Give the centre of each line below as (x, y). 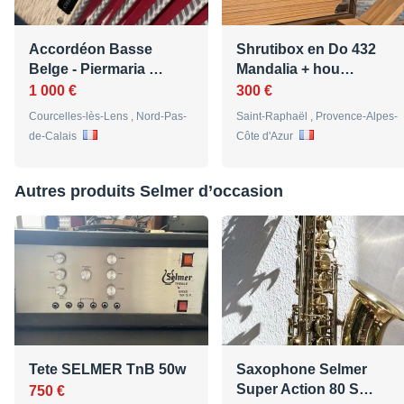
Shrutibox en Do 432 (306, 50)
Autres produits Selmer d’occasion (149, 192)
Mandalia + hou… (295, 69)
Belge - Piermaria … (96, 69)
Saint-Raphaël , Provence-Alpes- (317, 117)
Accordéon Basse (91, 50)
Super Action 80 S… (305, 390)
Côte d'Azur (266, 137)
